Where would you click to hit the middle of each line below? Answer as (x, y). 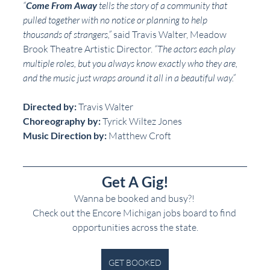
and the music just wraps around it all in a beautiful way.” (129, 77)
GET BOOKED (135, 262)
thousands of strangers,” (67, 34)
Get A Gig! (135, 181)
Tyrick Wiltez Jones (141, 121)
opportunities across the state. (135, 227)
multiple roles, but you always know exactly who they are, (131, 63)
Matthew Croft (139, 135)
